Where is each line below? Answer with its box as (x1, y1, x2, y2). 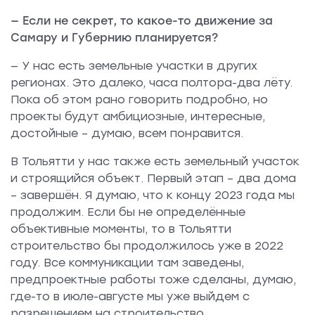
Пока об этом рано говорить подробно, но (11, 93, 268, 107)
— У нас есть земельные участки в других (11, 59, 257, 73)
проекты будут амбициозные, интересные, (11, 110, 265, 124)
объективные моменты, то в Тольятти (11, 222, 231, 236)
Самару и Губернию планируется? (11, 31, 218, 45)
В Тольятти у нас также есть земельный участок (11, 155, 300, 169)
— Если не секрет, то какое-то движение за (11, 14, 273, 28)
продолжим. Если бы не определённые (11, 205, 245, 219)
